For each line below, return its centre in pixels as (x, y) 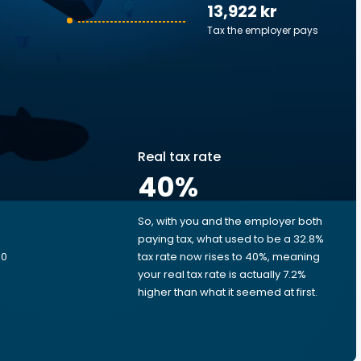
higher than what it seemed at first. (228, 292)
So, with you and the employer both (230, 221)
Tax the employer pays (263, 30)
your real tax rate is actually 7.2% (222, 274)
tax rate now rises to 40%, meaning (229, 257)
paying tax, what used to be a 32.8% (231, 239)
